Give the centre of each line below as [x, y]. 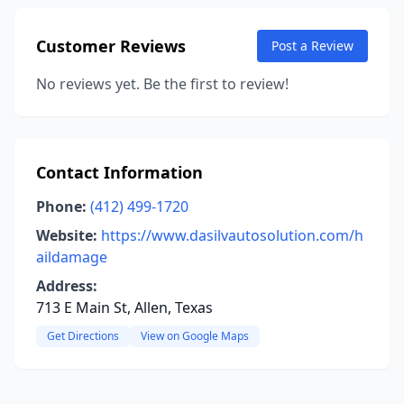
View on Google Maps [195, 336]
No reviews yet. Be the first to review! [162, 84]
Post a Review [312, 46]
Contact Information [119, 172]
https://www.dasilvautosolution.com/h [232, 235]
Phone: [61, 207]
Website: [67, 235]
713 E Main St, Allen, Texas [124, 308]
